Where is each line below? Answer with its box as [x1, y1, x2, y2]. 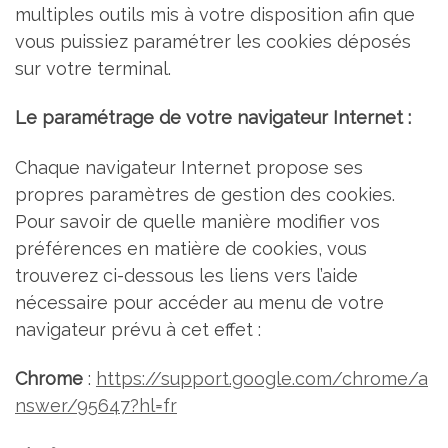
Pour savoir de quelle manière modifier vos [15, 210, 380, 232]
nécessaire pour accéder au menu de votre [15, 291, 384, 313]
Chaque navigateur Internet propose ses [15, 156, 363, 178]
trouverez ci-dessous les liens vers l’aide [15, 264, 358, 286]
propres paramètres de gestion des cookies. [15, 183, 395, 205]
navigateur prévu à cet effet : [15, 318, 261, 340]
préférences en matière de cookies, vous [15, 237, 367, 259]
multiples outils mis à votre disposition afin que [15, 3, 415, 25]
